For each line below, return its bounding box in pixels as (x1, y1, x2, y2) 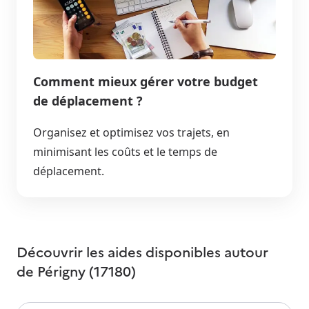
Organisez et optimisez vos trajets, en (33, 124, 230, 140)
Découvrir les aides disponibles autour (17, 241, 268, 261)
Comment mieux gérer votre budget (33, 72, 258, 90)
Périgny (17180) (37, 260, 136, 280)
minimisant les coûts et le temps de (33, 143, 217, 159)
